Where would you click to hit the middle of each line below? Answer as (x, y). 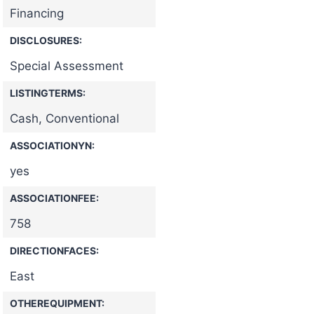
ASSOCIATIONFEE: (54, 198)
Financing (37, 13)
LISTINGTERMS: (48, 93)
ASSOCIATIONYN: (52, 145)
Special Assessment (67, 66)
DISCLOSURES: (46, 40)
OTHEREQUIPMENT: (57, 303)
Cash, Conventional (64, 118)
